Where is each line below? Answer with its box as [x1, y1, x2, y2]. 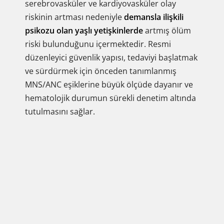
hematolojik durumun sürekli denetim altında [25, 92, 196, 103]
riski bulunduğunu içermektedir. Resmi [25, 38, 171, 49]
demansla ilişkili [124, 11, 183, 22]
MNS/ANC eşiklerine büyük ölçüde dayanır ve [25, 79, 193, 90]
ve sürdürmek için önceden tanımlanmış [25, 65, 176, 76]
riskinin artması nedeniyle [25, 11, 124, 22]
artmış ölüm [143, 25, 191, 36]
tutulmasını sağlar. [25, 106, 95, 117]
